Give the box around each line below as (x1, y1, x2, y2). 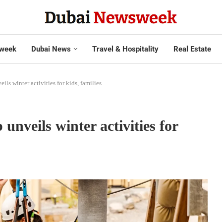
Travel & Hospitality (92, 44, 159, 54)
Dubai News (31, 44, 71, 54)
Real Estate (173, 44, 211, 54)
